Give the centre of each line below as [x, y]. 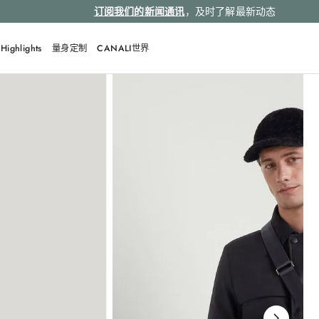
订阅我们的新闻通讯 [139, 11]
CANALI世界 [123, 48]
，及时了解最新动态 [230, 11]
